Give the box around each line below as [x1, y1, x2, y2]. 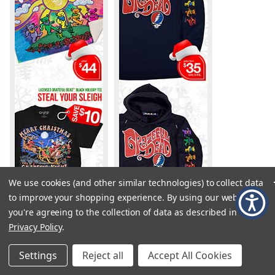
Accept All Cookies [148, 249, 232, 262]
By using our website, [167, 192, 256, 203]
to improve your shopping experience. [9, 192, 168, 203]
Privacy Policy [9, 221, 63, 233]
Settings [19, 249, 57, 262]
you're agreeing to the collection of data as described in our [9, 206, 254, 218]
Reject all [82, 249, 123, 262]
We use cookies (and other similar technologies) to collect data [9, 177, 263, 188]
